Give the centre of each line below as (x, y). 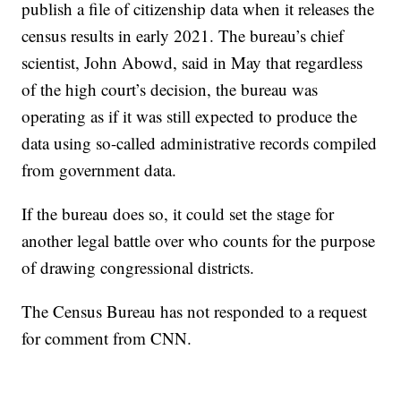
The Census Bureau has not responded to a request (195, 311)
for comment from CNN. (107, 338)
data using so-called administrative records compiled (200, 143)
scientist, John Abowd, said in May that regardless (192, 62)
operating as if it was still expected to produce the (190, 116)
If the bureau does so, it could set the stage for (178, 213)
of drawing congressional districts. (138, 267)
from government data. (99, 170)
